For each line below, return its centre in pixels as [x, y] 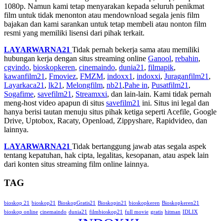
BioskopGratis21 [77, 203]
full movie [137, 212]
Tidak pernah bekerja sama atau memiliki [136, 49]
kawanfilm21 [24, 76]
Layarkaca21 [24, 85]
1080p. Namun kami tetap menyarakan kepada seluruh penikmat [104, 6]
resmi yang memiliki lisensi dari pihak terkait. [74, 33]
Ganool [160, 58]
